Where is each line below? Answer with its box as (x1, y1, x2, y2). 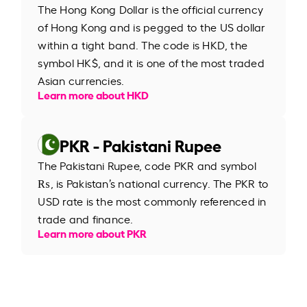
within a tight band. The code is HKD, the (38, 36, 248, 52)
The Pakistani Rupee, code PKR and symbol (38, 157, 256, 173)
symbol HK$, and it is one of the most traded (38, 54, 265, 70)
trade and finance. (38, 210, 134, 226)
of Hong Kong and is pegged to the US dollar (38, 19, 266, 34)
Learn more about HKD (38, 86, 149, 102)
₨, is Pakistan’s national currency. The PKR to (38, 175, 269, 191)
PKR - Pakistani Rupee (60, 132, 222, 156)
